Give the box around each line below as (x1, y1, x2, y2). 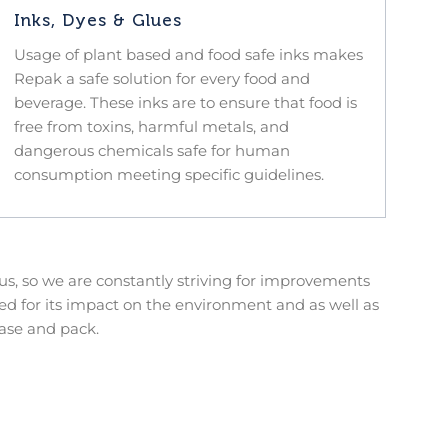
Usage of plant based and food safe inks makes (13, 44, 363, 64)
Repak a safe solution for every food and (13, 68, 310, 88)
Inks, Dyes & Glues (13, 9, 182, 30)
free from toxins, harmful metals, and (13, 116, 289, 136)
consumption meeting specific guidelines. (13, 164, 324, 184)
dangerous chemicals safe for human (13, 140, 290, 160)
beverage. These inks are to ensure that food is (13, 92, 357, 112)
